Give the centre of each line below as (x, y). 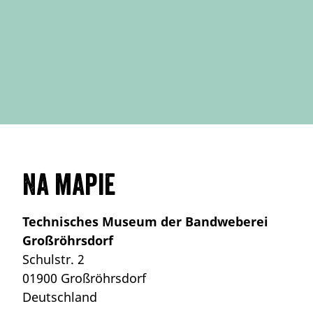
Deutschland (60, 297)
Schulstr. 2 (53, 259)
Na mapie (69, 185)
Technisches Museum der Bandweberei (145, 221)
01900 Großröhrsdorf (84, 278)
